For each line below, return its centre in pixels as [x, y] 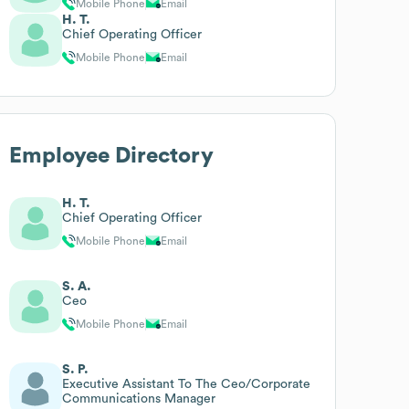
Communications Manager [139, 399]
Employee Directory [112, 156]
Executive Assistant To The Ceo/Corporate [187, 384]
